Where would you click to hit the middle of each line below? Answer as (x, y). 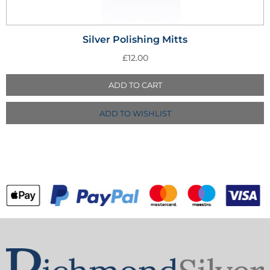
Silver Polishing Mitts (135, 40)
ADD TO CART (135, 85)
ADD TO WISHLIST (135, 113)
